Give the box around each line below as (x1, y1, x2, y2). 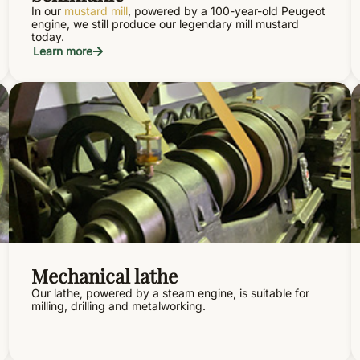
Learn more (32, 43, 92, 58)
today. (31, 29, 64, 43)
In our (31, 3, 64, 18)
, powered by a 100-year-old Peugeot (127, 3, 325, 18)
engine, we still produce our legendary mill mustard (31, 16, 299, 31)
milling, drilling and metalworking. (31, 298, 206, 313)
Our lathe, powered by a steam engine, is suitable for (31, 285, 309, 300)
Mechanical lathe (31, 262, 178, 288)
